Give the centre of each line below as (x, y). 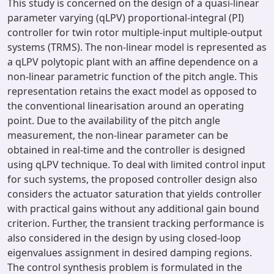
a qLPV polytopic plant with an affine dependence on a (133, 62)
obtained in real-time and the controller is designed (126, 150)
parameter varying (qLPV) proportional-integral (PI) (126, 18)
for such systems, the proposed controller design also (132, 179)
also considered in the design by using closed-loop (124, 238)
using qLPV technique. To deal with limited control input (136, 165)
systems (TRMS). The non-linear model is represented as (137, 47)
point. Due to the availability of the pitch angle (114, 120)
